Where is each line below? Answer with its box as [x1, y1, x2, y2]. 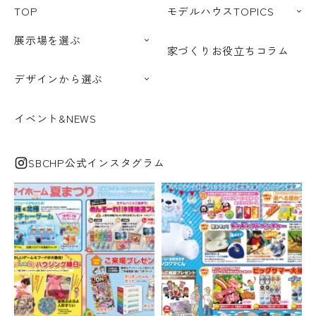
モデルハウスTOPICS [166, 4, 274, 19]
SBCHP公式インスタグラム [28, 154, 165, 170]
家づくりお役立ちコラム [166, 42, 289, 58]
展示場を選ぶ [14, 32, 81, 47]
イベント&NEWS [14, 110, 97, 126]
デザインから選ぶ [14, 71, 103, 87]
